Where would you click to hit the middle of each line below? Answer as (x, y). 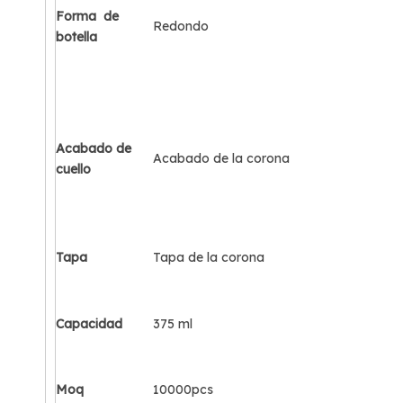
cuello (73, 169)
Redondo (181, 26)
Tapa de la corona (209, 257)
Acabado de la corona (221, 158)
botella (76, 37)
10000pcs (183, 390)
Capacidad (89, 324)
